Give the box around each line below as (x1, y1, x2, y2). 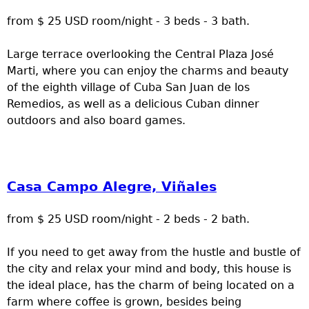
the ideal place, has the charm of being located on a (7, 278, 295, 292)
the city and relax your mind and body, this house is (7, 261, 291, 275)
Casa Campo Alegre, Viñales (7, 179, 217, 194)
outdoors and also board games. (7, 113, 186, 127)
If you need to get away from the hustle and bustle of (7, 245, 301, 259)
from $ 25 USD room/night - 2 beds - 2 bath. (7, 212, 250, 226)
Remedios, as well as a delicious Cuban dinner (7, 97, 259, 110)
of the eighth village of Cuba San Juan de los (7, 80, 250, 94)
